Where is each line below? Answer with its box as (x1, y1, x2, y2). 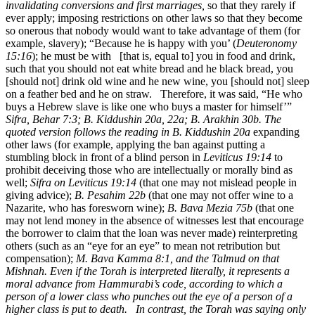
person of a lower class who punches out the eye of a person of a (6, 290, 292, 302)
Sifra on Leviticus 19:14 (30, 176, 136, 188)
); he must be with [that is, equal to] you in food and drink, (32, 49, 295, 62)
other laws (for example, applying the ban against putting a (6, 138, 265, 150)
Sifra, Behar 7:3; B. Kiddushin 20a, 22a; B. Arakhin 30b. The (6, 112, 281, 125)
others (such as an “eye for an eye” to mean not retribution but (6, 239, 280, 252)
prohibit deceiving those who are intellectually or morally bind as (6, 163, 292, 176)
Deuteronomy (236, 37, 297, 49)
